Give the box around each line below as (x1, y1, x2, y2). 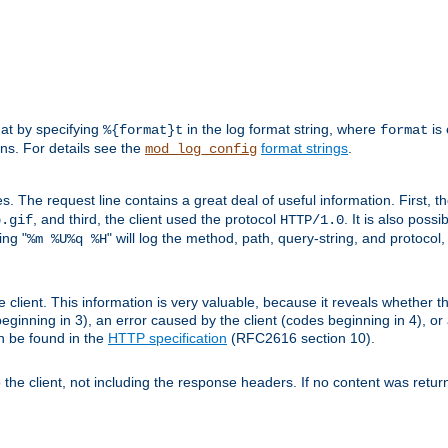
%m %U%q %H (27, 231, 107, 248)
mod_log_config (145, 141, 257, 158)
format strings (261, 140, 348, 157)
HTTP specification (108, 330, 227, 347)
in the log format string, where (183, 121, 380, 138)
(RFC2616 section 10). (227, 330, 375, 347)
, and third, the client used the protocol (33, 211, 280, 228)
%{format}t (103, 122, 183, 139)
